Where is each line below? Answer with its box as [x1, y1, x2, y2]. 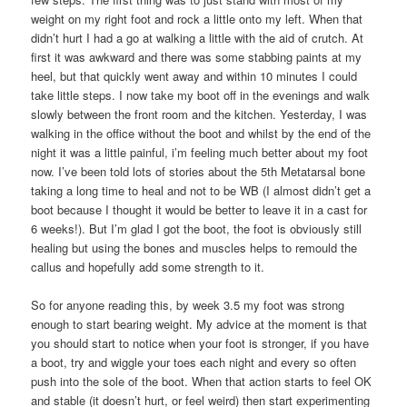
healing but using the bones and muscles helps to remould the [31, 238, 358, 256]
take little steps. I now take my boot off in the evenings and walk [31, 85, 371, 104]
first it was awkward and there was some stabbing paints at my [31, 47, 362, 65]
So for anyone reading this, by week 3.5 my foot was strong [31, 295, 345, 313]
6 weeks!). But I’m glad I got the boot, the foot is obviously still [31, 219, 362, 237]
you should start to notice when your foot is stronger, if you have [31, 333, 370, 352]
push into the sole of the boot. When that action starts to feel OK [31, 372, 372, 390]
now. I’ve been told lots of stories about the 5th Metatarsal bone [31, 162, 366, 180]
